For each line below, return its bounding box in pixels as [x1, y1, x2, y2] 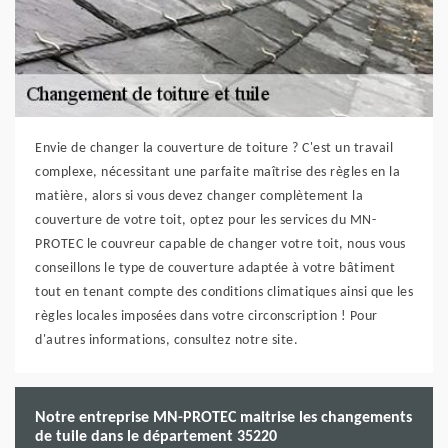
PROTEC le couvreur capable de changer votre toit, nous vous [35, 237, 406, 252]
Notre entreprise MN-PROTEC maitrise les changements [35, 410, 412, 426]
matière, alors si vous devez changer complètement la [35, 189, 363, 204]
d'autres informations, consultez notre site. [35, 333, 298, 348]
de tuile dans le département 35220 [35, 429, 277, 445]
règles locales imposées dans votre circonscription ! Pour [35, 309, 378, 324]
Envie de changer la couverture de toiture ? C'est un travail [35, 141, 393, 156]
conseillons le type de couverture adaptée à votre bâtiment [35, 261, 395, 276]
